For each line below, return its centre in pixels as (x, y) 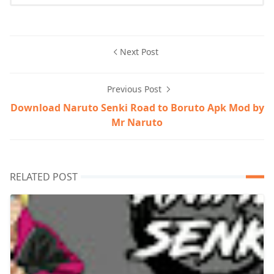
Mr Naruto (137, 122)
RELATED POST (44, 176)
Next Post (139, 51)
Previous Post (135, 89)
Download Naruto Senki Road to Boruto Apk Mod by (137, 107)
